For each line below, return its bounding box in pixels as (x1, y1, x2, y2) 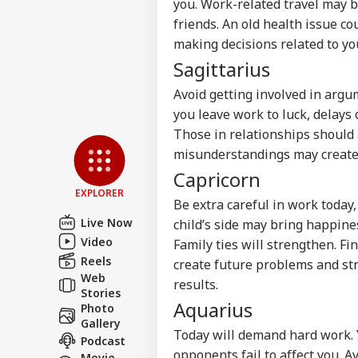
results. (173, 275, 218, 293)
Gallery (81, 315, 121, 331)
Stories (81, 284, 121, 300)
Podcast (81, 332, 125, 348)
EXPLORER (75, 185, 124, 200)
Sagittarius (173, 55, 270, 82)
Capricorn (173, 165, 261, 193)
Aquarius (173, 296, 253, 323)
